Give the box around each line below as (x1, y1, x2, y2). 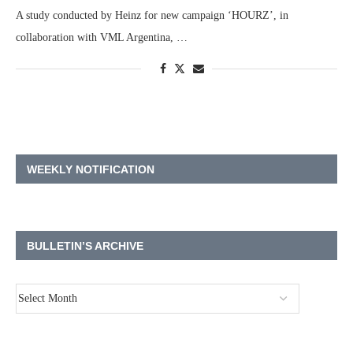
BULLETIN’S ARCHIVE (27, 240, 143, 253)
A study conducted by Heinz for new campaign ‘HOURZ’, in (16, 9, 288, 22)
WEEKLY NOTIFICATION (27, 163, 154, 176)
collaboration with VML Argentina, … (16, 32, 188, 44)
